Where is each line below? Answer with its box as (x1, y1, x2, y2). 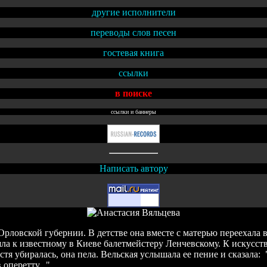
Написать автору (99, 163, 168, 173)
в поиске (115, 88, 152, 98)
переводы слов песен (91, 27, 176, 38)
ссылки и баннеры (111, 108, 156, 115)
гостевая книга (103, 47, 164, 58)
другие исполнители (91, 7, 176, 17)
